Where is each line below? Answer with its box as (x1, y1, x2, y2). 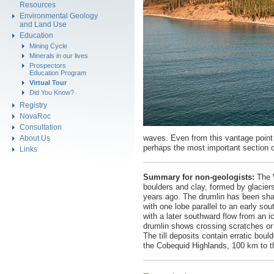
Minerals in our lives (29, 52, 88, 59)
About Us (20, 134, 50, 142)
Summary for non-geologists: (143, 172, 254, 182)
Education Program (29, 69, 86, 76)
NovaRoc (20, 112, 51, 120)
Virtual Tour (29, 79, 67, 86)
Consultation (20, 123, 62, 131)
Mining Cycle (29, 42, 67, 50)
